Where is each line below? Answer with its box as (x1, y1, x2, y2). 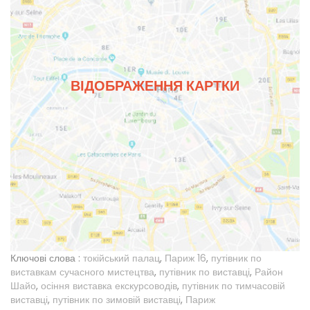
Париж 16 (165, 250, 206, 265)
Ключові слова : (10, 250, 80, 265)
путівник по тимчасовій (182, 278, 285, 293)
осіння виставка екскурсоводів (41, 278, 177, 293)
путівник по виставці (159, 264, 250, 279)
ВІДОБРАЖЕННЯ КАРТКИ (71, 76, 239, 96)
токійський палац (83, 250, 160, 265)
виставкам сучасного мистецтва (10, 264, 154, 279)
